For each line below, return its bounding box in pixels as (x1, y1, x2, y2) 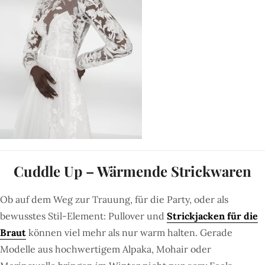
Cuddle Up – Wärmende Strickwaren (14, 161, 251, 181)
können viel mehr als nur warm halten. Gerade (26, 227, 232, 239)
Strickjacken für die (167, 210, 258, 222)
